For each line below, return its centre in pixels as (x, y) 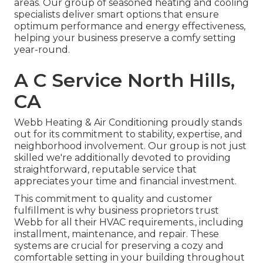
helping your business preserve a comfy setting (125, 38)
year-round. (42, 50)
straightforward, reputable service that (105, 170)
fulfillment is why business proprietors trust (117, 211)
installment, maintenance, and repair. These (117, 234)
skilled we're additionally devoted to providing (122, 158)
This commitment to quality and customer (113, 199)
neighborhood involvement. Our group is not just (130, 146)
